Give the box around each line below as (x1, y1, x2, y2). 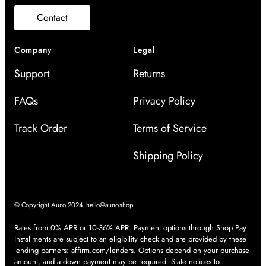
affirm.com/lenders (71, 244, 134, 256)
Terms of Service (133, 120, 207, 136)
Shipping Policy (133, 147, 203, 163)
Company (14, 43, 52, 56)
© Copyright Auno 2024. (14, 199, 87, 210)
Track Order (14, 120, 67, 136)
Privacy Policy (133, 93, 195, 109)
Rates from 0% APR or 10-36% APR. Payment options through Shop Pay (14, 221, 246, 233)
